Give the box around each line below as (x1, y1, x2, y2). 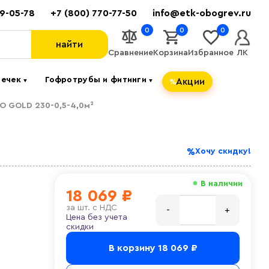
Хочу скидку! (195, 147, 251, 156)
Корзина (153, 49, 188, 57)
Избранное (188, 49, 234, 57)
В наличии (198, 180, 243, 188)
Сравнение (108, 49, 153, 57)
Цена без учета (66, 213, 127, 222)
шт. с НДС (75, 204, 117, 212)
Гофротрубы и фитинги (45, 75, 150, 84)
